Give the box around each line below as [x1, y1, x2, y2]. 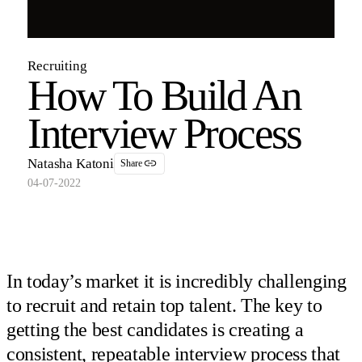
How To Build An [27, 71, 301, 119]
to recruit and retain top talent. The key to [6, 294, 322, 316]
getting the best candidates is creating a [6, 318, 304, 340]
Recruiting [27, 57, 87, 74]
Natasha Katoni [27, 155, 114, 171]
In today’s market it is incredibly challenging [6, 270, 347, 292]
